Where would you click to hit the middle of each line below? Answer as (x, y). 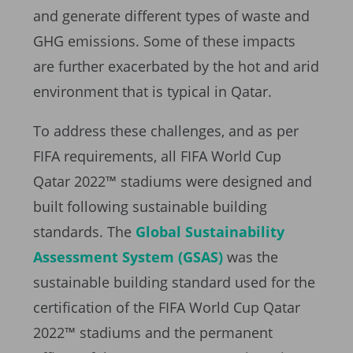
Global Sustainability (210, 232)
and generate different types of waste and (171, 16)
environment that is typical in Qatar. (152, 92)
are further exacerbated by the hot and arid (176, 67)
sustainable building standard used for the (174, 282)
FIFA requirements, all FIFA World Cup (157, 156)
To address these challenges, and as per (166, 131)
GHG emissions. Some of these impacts (164, 41)
